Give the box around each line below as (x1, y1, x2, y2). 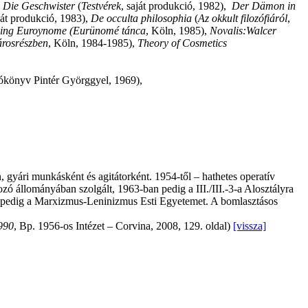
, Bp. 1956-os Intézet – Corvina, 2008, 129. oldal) (14, 220, 233, 232)
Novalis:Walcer (210, 25, 276, 37)
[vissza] (233, 220, 266, 232)
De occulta (91, 12, 138, 25)
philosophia (141, 12, 195, 25)
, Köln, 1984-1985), (48, 37, 137, 49)
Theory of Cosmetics (137, 37, 227, 49)
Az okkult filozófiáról (198, 12, 287, 25)
